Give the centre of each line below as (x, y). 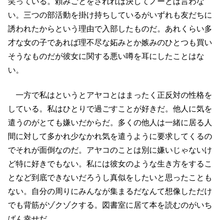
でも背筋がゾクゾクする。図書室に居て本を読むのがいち (110, 205)
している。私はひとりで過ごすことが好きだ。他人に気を (110, 109)
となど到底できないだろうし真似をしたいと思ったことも (110, 177)
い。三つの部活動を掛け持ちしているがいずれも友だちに (110, 15)
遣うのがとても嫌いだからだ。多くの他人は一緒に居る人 (110, 122)
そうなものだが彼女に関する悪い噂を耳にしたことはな (106, 56)
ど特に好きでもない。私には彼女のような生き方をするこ (110, 164)
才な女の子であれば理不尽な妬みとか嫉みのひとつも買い (110, 43)
